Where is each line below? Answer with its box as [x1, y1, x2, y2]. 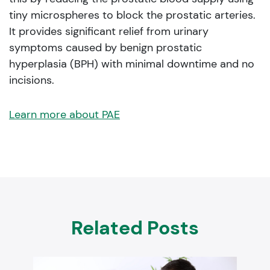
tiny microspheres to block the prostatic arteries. [9, 8, 256, 23]
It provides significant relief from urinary [9, 24, 209, 39]
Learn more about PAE [9, 107, 120, 122]
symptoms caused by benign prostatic [9, 40, 202, 55]
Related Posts [71, 215, 199, 241]
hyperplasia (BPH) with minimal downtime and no [9, 57, 254, 72]
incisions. [9, 73, 54, 88]
